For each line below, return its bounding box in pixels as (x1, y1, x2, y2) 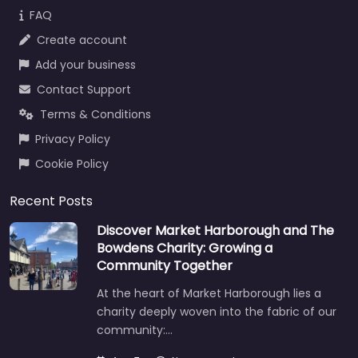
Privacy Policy (35, 131, 110, 148)
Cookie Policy (35, 156, 109, 173)
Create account (37, 32, 127, 49)
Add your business (35, 57, 136, 74)
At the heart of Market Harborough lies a (97, 285, 321, 302)
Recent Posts (10, 192, 93, 211)
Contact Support (37, 82, 131, 98)
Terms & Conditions (40, 106, 151, 123)
